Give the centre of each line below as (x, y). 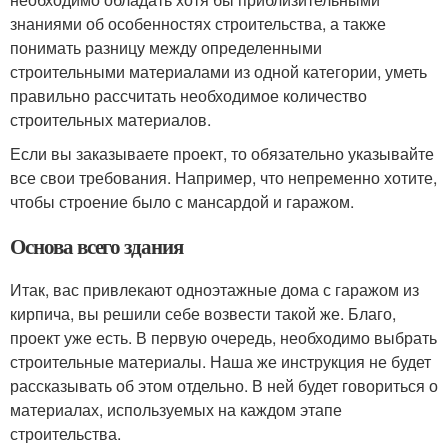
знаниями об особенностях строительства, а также (198, 23)
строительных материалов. (110, 119)
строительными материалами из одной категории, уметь (218, 71)
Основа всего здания (97, 245)
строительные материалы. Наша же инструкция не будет (220, 361)
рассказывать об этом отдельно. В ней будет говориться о (224, 385)
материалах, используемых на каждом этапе (176, 409)
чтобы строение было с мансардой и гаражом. (182, 201)
